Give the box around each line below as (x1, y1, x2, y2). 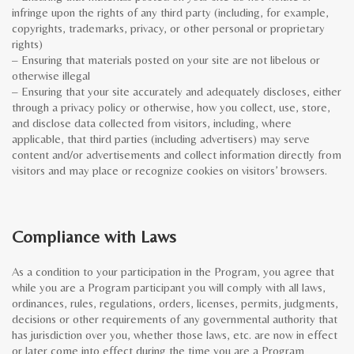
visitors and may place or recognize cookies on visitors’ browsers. (12, 164, 327, 177)
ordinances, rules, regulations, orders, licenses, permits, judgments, (12, 296, 338, 310)
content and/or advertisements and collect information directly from (12, 148, 341, 161)
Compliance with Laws (12, 227, 176, 247)
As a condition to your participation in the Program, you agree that (12, 265, 334, 278)
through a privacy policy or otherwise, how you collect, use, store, (12, 100, 330, 114)
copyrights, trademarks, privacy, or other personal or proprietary (12, 21, 325, 35)
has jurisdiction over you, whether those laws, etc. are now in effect (12, 328, 337, 341)
